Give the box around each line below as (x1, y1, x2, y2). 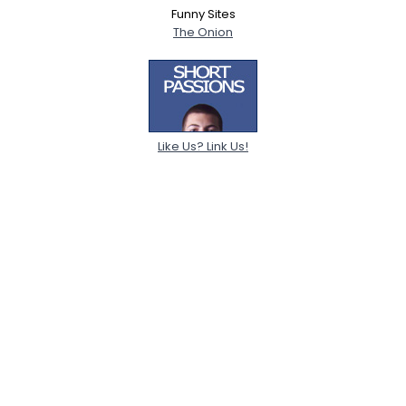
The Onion (173, 23, 233, 41)
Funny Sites (170, 5, 236, 23)
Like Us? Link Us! (158, 137, 248, 155)
